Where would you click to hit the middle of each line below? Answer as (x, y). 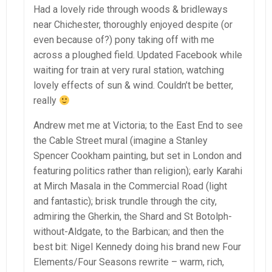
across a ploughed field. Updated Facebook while (138, 55)
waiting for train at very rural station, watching (129, 70)
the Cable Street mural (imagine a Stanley (121, 141)
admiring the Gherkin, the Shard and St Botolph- (133, 217)
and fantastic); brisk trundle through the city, (125, 202)
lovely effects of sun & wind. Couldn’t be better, (133, 86)
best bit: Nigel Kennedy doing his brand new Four (137, 247)
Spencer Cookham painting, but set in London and (138, 156)
